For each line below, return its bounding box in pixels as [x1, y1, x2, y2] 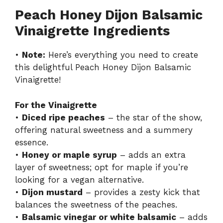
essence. [15, 137, 48, 147]
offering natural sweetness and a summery [15, 124, 193, 135]
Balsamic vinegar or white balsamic [22, 212, 176, 222]
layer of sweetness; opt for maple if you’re [15, 162, 188, 172]
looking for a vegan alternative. [15, 174, 144, 185]
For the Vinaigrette [15, 100, 97, 110]
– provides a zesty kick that [83, 187, 200, 197]
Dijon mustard [22, 187, 83, 197]
